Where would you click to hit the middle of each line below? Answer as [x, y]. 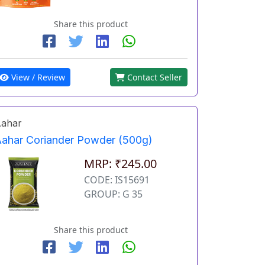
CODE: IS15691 [117, 180]
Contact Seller [153, 77]
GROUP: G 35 [113, 194]
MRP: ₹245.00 [120, 163]
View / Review [37, 77]
